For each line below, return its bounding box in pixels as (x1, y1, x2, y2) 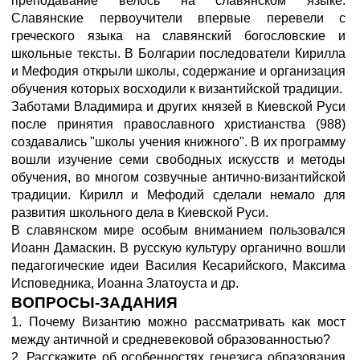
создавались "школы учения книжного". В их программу (11, 135, 346, 149)
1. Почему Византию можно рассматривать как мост (11, 315, 346, 329)
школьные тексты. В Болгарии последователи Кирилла (11, 47, 346, 60)
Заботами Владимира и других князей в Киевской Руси (11, 100, 346, 113)
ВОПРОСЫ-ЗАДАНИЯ (11, 294, 178, 311)
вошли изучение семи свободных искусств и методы (11, 153, 346, 166)
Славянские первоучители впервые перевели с (11, 11, 346, 25)
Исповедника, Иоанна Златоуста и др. (11, 276, 239, 290)
